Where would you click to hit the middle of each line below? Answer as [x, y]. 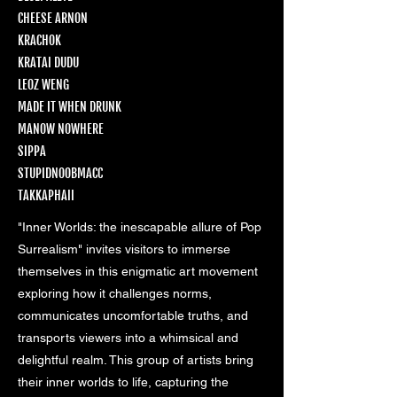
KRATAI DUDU [48, 63]
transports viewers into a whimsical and [128, 338]
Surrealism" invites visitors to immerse [124, 249]
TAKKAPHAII [46, 196]
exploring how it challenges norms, [115, 294]
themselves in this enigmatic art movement [138, 272]
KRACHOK [41, 41]
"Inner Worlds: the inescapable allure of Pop [140, 227]
